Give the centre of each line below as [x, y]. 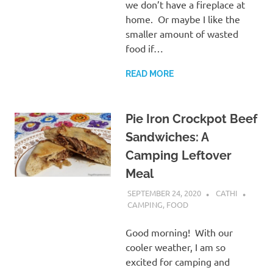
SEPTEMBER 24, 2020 [164, 193]
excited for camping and [177, 261]
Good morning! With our [179, 232]
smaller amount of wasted [182, 34]
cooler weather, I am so [175, 246]
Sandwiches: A [167, 137]
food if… [144, 48]
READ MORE [149, 74]
